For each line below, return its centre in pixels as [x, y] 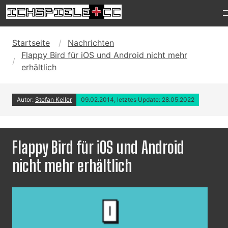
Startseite [31, 43]
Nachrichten [91, 43]
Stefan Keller [53, 99]
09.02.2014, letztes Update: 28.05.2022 [138, 99]
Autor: [26, 99]
